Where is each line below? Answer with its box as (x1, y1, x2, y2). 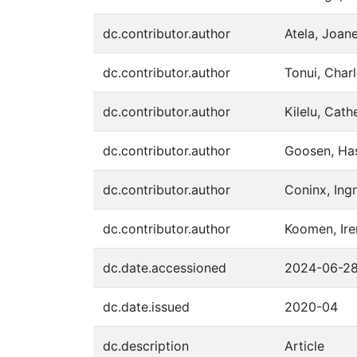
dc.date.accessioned (103, 260, 226, 276)
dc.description (103, 338, 189, 354)
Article (284, 338, 324, 354)
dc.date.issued (103, 299, 190, 315)
